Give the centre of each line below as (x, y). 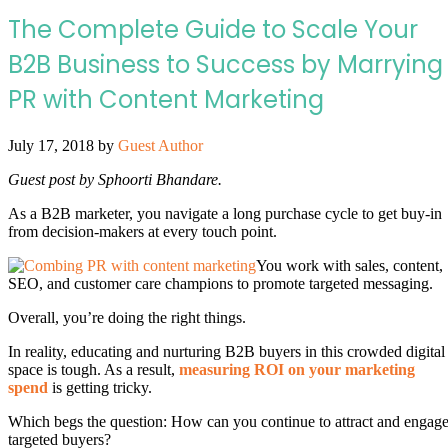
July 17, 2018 (51, 145)
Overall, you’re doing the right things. (127, 317)
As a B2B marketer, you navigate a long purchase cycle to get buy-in (225, 213)
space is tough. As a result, (93, 369)
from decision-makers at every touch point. (142, 231)
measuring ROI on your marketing (297, 369)
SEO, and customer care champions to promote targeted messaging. (220, 283)
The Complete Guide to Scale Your (213, 29)
